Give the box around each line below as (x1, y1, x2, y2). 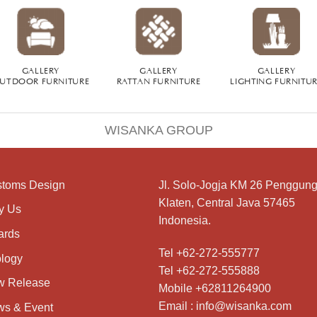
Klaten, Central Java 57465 (158, 196, 295, 209)
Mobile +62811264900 (158, 282, 271, 294)
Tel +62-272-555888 (158, 264, 260, 277)
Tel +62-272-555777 (158, 246, 260, 259)
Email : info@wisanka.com (158, 299, 292, 312)
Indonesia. (158, 214, 211, 226)
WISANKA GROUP (104, 123, 213, 138)
